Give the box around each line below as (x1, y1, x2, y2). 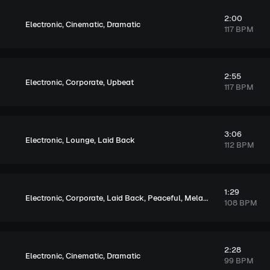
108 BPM (224, 198, 257, 208)
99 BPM (224, 256, 254, 266)
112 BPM (224, 140, 254, 150)
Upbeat (107, 77, 134, 87)
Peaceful (148, 192, 181, 203)
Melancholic (184, 192, 203, 203)
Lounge (66, 134, 94, 145)
